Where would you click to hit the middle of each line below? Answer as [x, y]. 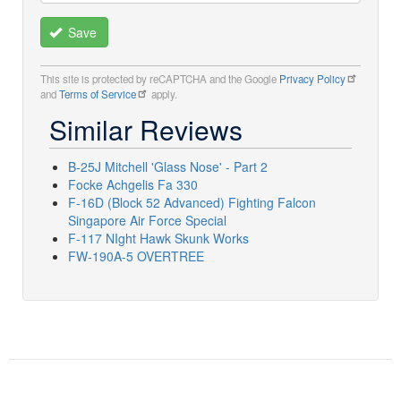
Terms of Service [98, 94]
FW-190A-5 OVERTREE [136, 256]
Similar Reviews [146, 129]
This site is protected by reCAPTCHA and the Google [160, 79]
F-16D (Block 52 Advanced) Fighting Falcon [192, 202]
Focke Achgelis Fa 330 [133, 184]
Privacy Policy [312, 79]
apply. [163, 94]
